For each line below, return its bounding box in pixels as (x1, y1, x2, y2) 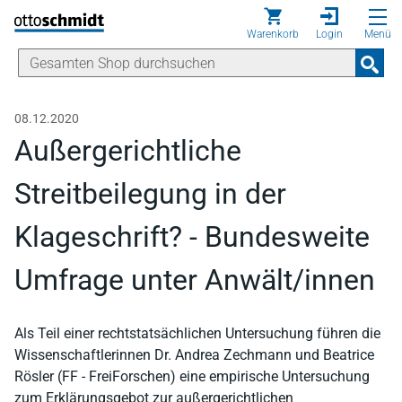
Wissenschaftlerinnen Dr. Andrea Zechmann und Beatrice (14, 346, 374, 363)
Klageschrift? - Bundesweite (14, 220, 370, 254)
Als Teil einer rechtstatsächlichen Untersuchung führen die (14, 325, 380, 342)
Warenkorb (247, 28, 299, 40)
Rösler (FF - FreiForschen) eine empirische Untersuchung (14, 368, 370, 385)
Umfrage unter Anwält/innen (14, 263, 375, 297)
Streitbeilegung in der (14, 177, 286, 211)
